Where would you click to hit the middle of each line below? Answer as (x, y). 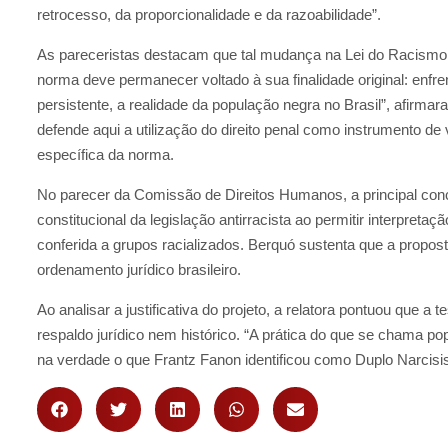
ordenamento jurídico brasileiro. (139, 270)
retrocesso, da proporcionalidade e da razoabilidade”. (209, 15)
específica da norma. (105, 155)
